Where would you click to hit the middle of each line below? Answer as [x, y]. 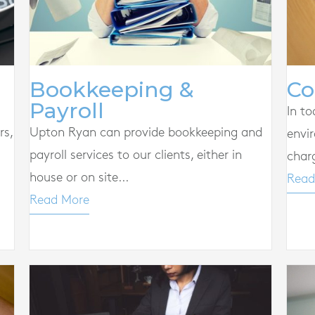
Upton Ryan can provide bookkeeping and [146, 133]
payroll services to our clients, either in [135, 155]
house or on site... [79, 178]
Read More [59, 200]
